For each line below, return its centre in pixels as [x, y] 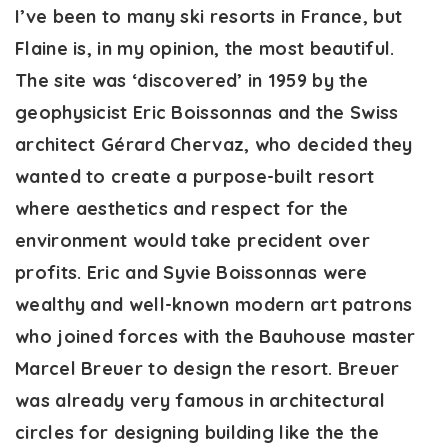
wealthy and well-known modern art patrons [214, 305]
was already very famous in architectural [200, 401]
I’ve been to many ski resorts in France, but [209, 17]
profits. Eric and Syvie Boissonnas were [191, 273]
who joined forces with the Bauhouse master [215, 337]
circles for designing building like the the [197, 433]
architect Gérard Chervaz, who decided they [214, 145]
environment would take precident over [193, 241]
